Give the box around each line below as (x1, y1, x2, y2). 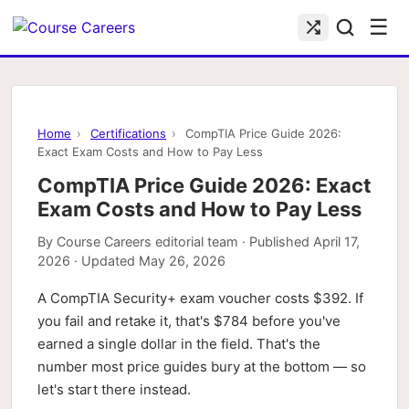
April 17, (313, 234, 360, 249)
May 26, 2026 (139, 253, 225, 268)
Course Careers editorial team (57, 234, 238, 249)
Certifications (90, 126, 166, 141)
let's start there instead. (37, 381, 191, 398)
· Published (238, 234, 313, 249)
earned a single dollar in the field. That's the (37, 335, 320, 352)
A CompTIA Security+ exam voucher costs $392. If (37, 289, 363, 307)
